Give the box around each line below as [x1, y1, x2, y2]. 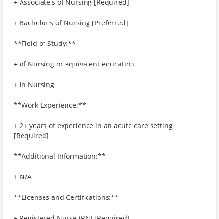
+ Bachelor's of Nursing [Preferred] [14, 18, 128, 27]
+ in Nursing [14, 80, 54, 89]
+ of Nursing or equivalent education [14, 59, 134, 68]
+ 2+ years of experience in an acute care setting [14, 121, 173, 130]
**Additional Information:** [14, 152, 106, 161]
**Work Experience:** [14, 100, 86, 109]
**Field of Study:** [14, 39, 76, 48]
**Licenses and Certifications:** [14, 193, 119, 202]
